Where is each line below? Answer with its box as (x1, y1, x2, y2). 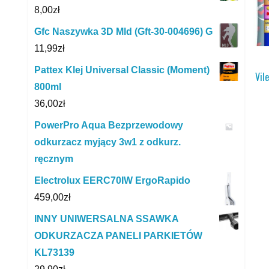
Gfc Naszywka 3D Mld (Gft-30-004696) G (34, 26, 213, 37)
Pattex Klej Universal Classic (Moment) (34, 65, 210, 76)
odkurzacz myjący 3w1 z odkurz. (34, 137, 181, 148)
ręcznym (34, 154, 73, 165)
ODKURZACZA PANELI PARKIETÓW (34, 231, 202, 241)
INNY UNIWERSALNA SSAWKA (34, 214, 178, 225)
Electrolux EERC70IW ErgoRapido (34, 175, 190, 186)
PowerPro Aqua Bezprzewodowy (34, 120, 183, 131)
